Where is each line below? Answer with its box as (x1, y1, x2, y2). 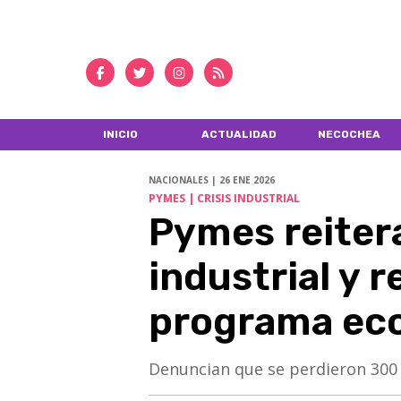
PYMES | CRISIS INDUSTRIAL (148, 191, 300, 207)
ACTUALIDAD (201, 127, 277, 141)
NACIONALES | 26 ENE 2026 (148, 174, 275, 187)
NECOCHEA (317, 127, 380, 141)
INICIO (102, 127, 138, 141)
